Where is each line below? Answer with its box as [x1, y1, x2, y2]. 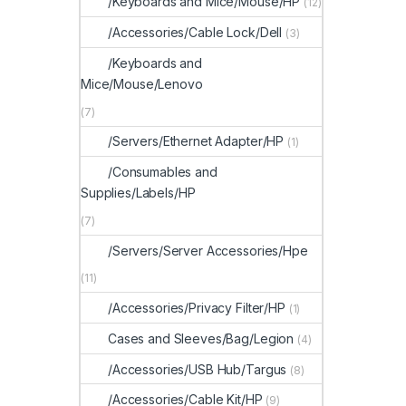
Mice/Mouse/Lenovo [81, 76, 203, 92]
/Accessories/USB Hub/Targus [108, 361, 287, 377]
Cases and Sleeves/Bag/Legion [108, 330, 295, 346]
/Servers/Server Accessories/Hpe [108, 242, 308, 258]
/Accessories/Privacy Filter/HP [108, 299, 285, 315]
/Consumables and [108, 164, 217, 180]
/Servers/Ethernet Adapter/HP [108, 133, 285, 150]
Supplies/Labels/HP [81, 185, 196, 201]
